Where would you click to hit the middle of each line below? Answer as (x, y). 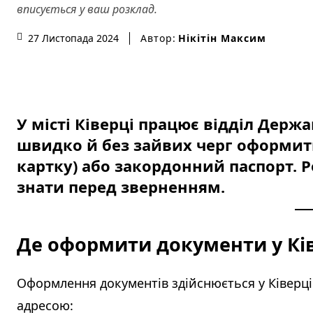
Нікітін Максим (222, 38)
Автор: (158, 38)
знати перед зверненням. (121, 187)
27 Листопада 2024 (73, 38)
